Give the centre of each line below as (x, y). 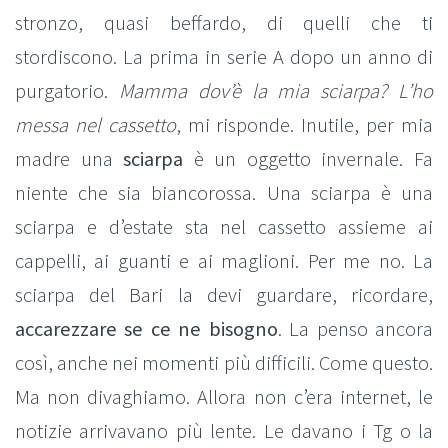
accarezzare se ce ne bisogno (146, 329)
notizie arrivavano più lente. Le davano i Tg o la (224, 431)
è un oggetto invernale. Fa (308, 159)
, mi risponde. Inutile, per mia (304, 125)
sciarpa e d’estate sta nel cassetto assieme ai (224, 227)
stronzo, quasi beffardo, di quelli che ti (224, 23)
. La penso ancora (355, 329)
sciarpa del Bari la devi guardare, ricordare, (224, 295)
